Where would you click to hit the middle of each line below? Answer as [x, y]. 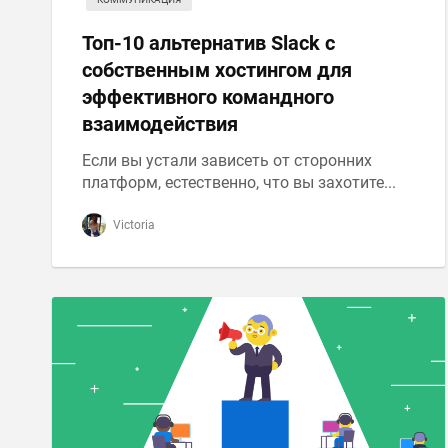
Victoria [132, 225]
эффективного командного [208, 97]
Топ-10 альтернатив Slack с [208, 43]
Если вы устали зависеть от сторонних [227, 160]
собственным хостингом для [217, 70]
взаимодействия [160, 124]
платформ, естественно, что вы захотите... [239, 182]
